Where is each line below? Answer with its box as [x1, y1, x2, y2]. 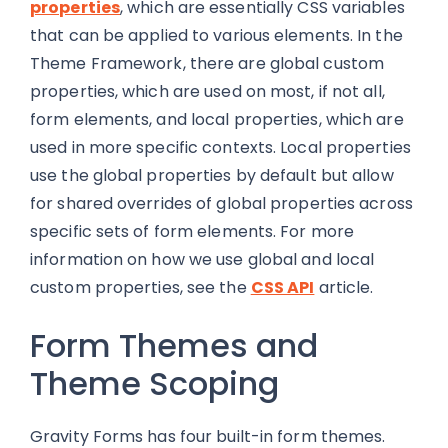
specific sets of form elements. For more [30, 220, 355, 243]
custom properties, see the [30, 276, 251, 299]
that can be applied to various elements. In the [30, 24, 403, 47]
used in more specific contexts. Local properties [30, 136, 411, 159]
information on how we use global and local [30, 248, 375, 271]
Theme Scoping [30, 361, 279, 406]
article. [314, 276, 374, 299]
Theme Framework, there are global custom [30, 52, 385, 75]
